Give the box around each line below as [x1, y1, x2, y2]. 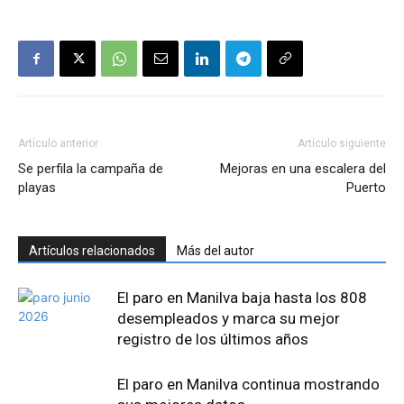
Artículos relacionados [29, 243, 155, 259]
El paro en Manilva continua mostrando [117, 375, 380, 394]
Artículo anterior [18, 137, 98, 151]
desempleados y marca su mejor [117, 309, 340, 328]
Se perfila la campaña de [18, 161, 163, 178]
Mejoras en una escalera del [220, 161, 386, 178]
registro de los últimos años [117, 330, 308, 349]
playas [18, 179, 56, 197]
